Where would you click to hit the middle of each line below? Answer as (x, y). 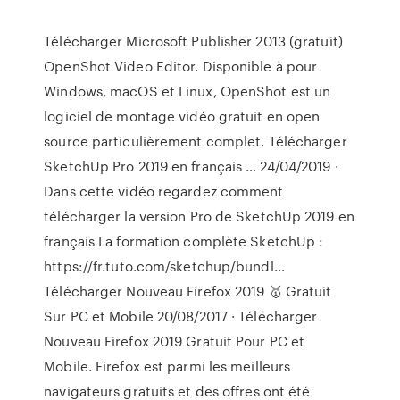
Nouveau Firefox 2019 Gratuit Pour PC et (175, 341)
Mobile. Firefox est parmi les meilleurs (167, 366)
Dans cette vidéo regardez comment (164, 191)
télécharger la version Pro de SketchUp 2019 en (199, 216)
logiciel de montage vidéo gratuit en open (182, 116)
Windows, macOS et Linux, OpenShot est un (187, 91)
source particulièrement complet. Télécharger (196, 141)
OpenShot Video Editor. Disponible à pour (181, 66)
